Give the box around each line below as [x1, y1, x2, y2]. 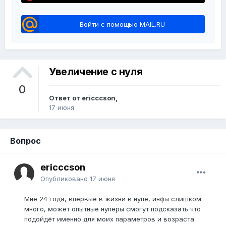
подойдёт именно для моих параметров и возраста [24, 215, 194, 223]
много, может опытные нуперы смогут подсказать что [24, 205, 201, 213]
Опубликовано [40, 175, 90, 183]
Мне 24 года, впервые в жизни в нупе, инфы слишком [24, 195, 201, 203]
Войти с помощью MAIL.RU [79, 20, 165, 28]
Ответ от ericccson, [49, 94, 118, 102]
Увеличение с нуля [49, 65, 143, 78]
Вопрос [10, 136, 41, 146]
